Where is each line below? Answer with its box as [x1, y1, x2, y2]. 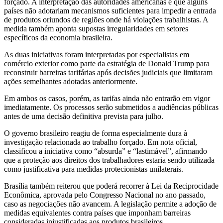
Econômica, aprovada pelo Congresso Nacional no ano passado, [4, 190, 206, 199]
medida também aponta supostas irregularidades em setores [4, 24, 188, 33]
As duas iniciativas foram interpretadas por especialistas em [4, 50, 189, 59]
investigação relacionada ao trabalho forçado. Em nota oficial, [4, 137, 197, 146]
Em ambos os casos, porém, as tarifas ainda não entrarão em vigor [4, 94, 210, 103]
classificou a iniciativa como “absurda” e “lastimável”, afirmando [4, 146, 207, 155]
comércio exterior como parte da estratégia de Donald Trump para [4, 59, 210, 68]
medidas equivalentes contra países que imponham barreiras [4, 208, 191, 217]
